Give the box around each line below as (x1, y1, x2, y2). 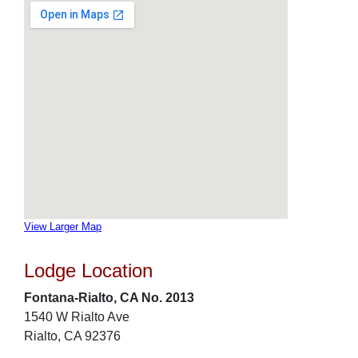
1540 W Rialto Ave (24, 310, 129, 324)
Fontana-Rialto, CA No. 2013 (24, 291, 194, 304)
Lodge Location (24, 260, 153, 281)
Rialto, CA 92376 (24, 329, 121, 343)
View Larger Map (24, 221, 101, 233)
